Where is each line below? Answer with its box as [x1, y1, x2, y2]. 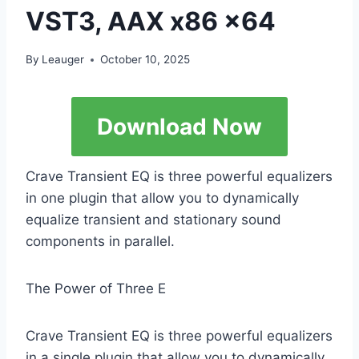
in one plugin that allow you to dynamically [26, 190, 299, 207]
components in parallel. [26, 233, 175, 250]
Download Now [97, 113, 262, 141]
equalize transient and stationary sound [26, 212, 281, 228]
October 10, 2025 [100, 53, 191, 67]
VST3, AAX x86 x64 [26, 5, 276, 37]
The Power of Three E [26, 280, 166, 297]
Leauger [42, 53, 85, 67]
